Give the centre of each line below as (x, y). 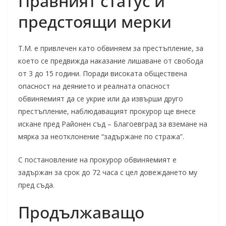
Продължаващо (81, 212)
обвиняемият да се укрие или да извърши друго (101, 99)
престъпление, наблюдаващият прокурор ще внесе (107, 111)
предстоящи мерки (95, 21)
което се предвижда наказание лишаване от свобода (111, 61)
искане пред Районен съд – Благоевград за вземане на (113, 124)
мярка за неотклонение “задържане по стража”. (101, 136)
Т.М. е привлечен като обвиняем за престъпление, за (111, 48)
